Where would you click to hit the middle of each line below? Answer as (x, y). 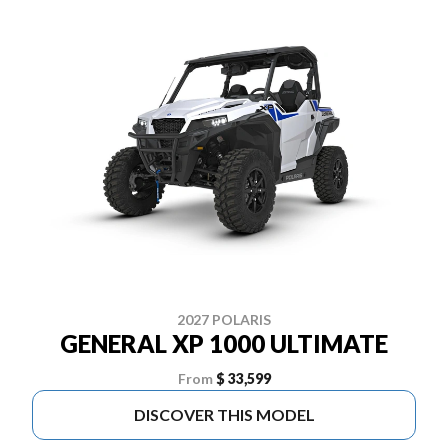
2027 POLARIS (224, 319)
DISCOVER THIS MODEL (224, 414)
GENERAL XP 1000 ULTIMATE (224, 343)
